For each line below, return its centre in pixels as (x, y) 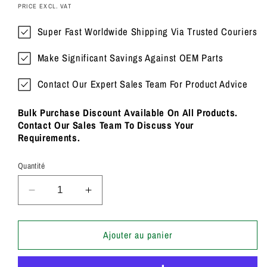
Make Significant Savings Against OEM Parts (130, 58)
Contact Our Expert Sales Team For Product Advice (142, 84)
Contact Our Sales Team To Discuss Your (105, 125)
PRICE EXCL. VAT (45, 6)
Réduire (51, 195)
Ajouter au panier (138, 235)
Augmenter (116, 195)
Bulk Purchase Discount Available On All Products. (128, 112)
